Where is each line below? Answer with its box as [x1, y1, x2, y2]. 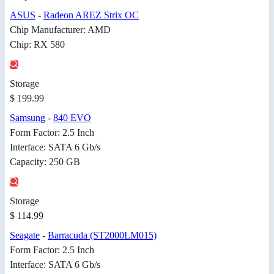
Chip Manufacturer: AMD [10, 24, 111, 35]
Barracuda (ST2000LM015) [48, 230, 157, 241]
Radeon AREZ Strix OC [43, 10, 139, 21]
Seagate [10, 230, 40, 241]
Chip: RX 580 [10, 39, 65, 50]
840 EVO [53, 113, 91, 124]
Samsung [10, 113, 45, 124]
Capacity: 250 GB [10, 157, 80, 168]
